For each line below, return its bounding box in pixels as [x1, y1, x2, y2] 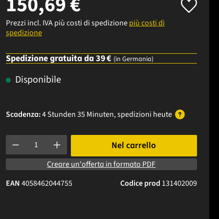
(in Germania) [113, 54, 153, 64]
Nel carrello [111, 139, 156, 152]
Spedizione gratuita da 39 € [5, 52, 113, 65]
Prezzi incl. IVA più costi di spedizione [5, 17, 129, 28]
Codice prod [120, 177, 162, 189]
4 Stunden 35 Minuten [42, 109, 114, 120]
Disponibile [13, 72, 61, 87]
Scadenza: [5, 109, 41, 120]
